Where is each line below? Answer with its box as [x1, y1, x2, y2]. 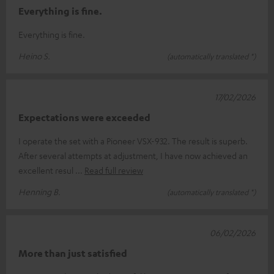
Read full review [84, 164, 143, 176]
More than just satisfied [18, 246, 127, 259]
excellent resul [18, 164, 75, 176]
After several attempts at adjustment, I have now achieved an [18, 149, 248, 161]
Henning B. [18, 185, 61, 197]
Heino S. [18, 50, 50, 61]
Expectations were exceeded [18, 111, 150, 124]
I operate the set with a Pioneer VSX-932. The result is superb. [18, 135, 248, 146]
